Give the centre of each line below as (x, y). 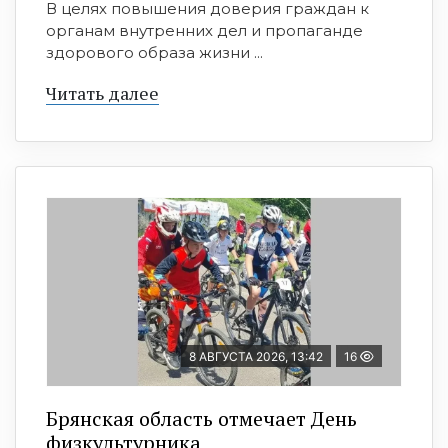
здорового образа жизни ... (154, 53)
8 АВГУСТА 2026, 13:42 (256, 357)
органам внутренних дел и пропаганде (204, 31)
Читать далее (102, 93)
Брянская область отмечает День (201, 419)
